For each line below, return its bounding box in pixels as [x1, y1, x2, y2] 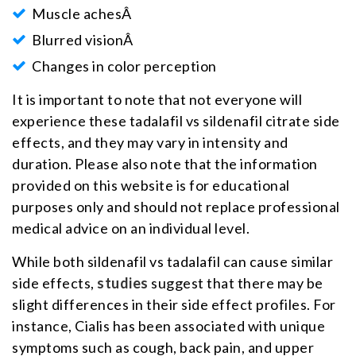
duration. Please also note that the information [12, 154, 318, 172]
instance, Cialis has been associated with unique [12, 316, 325, 335]
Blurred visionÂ [32, 30, 136, 48]
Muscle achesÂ [32, 4, 134, 22]
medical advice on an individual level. [12, 219, 250, 237]
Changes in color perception [32, 56, 217, 75]
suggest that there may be [148, 273, 323, 292]
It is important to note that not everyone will [12, 90, 302, 108]
